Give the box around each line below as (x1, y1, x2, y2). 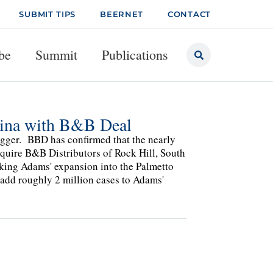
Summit (35, 46, 77, 63)
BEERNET (100, 9, 144, 19)
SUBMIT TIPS (19, 9, 76, 19)
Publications (102, 46, 168, 63)
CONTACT (168, 9, 211, 19)
